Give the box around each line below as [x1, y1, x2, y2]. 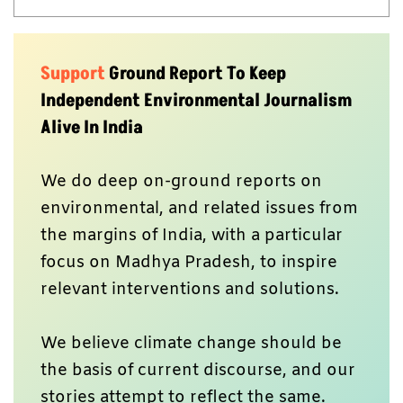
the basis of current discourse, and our [40, 359, 355, 381]
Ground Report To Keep [109, 60, 286, 86]
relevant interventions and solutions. [40, 278, 344, 300]
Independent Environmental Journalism [40, 87, 352, 113]
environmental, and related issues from [40, 197, 358, 219]
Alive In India [40, 114, 143, 140]
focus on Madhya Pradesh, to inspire [40, 251, 337, 273]
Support [40, 60, 109, 86]
